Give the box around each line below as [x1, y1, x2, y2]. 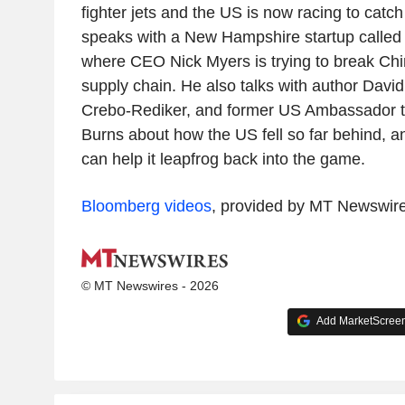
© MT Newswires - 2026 [80, 278, 219, 293]
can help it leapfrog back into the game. [80, 149, 365, 168]
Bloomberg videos [80, 196, 212, 215]
